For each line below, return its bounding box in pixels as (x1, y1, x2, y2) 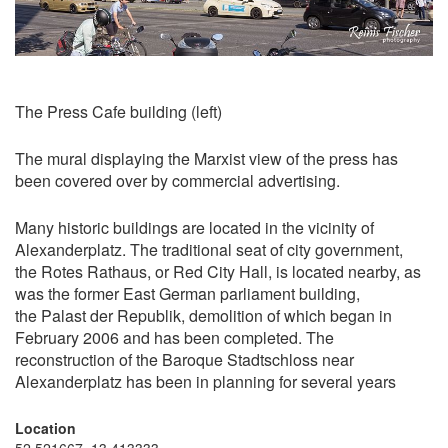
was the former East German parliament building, (15, 281, 360, 305)
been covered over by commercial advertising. (15, 168, 340, 192)
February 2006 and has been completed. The (15, 325, 334, 349)
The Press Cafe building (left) (15, 99, 222, 123)
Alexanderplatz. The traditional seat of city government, (15, 237, 403, 261)
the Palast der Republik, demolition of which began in (15, 303, 392, 327)
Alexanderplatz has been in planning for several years (15, 369, 396, 393)
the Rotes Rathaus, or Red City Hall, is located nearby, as (15, 259, 421, 283)
